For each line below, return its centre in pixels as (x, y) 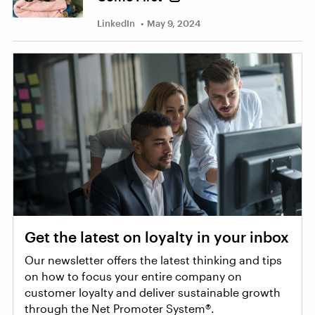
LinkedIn (116, 23)
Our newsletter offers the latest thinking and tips (153, 259)
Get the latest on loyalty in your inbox (157, 236)
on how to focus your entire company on (133, 276)
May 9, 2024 (174, 23)
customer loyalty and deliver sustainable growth (153, 292)
